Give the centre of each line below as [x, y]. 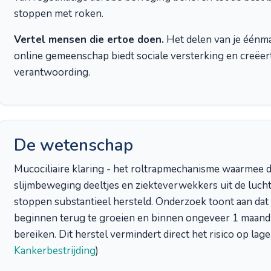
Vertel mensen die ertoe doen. [89, 40]
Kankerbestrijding [55, 251]
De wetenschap [73, 145]
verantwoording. [52, 72]
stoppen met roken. [59, 14]
